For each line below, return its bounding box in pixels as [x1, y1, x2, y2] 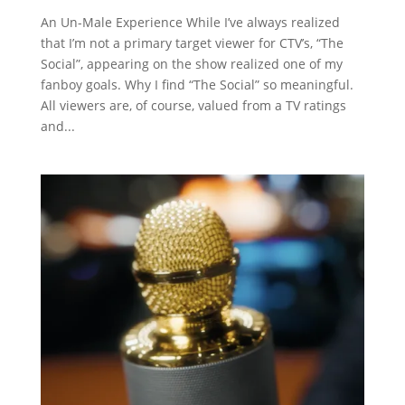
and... [40, 118, 75, 136]
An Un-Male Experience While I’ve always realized [40, 14, 340, 32]
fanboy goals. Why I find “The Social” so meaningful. [40, 76, 353, 94]
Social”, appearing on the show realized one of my [40, 55, 343, 73]
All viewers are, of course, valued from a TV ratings [40, 97, 346, 115]
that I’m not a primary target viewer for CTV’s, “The [40, 34, 344, 52]
